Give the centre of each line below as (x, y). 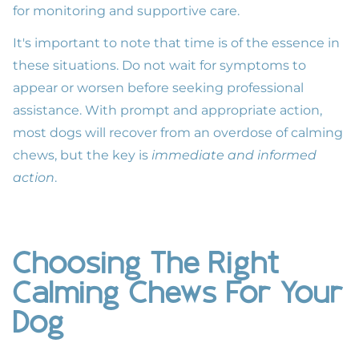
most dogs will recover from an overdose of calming (178, 132)
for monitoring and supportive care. (126, 10)
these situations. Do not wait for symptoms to (159, 65)
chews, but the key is (82, 155)
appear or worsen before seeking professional (158, 87)
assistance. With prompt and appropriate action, (167, 110)
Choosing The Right (146, 265)
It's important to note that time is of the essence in (176, 42)
